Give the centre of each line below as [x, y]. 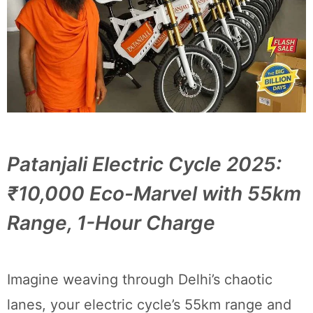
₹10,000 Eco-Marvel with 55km [154, 193]
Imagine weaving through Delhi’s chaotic [140, 279]
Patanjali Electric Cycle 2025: [144, 164]
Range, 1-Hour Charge [111, 223]
